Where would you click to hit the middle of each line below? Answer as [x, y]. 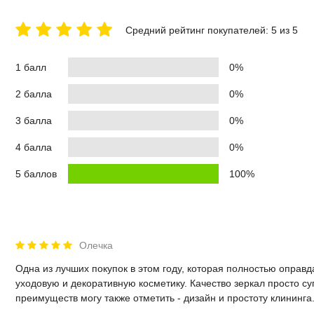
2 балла [34, 94]
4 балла [34, 147]
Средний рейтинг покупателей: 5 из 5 [212, 30]
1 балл [31, 67]
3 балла [34, 120]
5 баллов [36, 173]
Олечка [96, 245]
